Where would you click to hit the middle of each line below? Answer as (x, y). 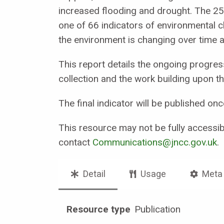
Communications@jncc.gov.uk (155, 142)
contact (75, 142)
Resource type (98, 209)
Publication (156, 209)
